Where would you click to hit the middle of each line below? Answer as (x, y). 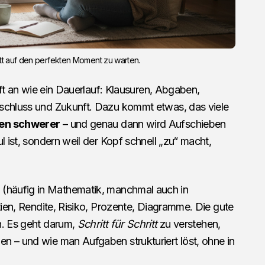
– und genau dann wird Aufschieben (143, 124)
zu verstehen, (189, 224)
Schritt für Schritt (117, 224)
